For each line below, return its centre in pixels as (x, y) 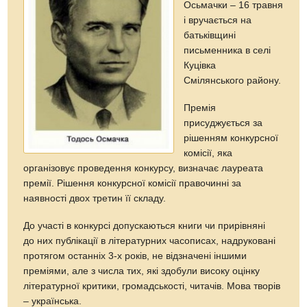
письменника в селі (228, 50)
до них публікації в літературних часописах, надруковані (150, 241)
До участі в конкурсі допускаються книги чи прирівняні (145, 225)
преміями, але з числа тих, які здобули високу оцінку (142, 271)
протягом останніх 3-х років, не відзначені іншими (135, 256)
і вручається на (218, 20)
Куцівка (200, 65)
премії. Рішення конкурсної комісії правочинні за (133, 183)
